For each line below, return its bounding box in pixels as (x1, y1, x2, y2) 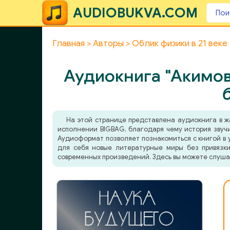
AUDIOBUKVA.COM (73, 5, 198, 21)
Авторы (93, 38, 124, 49)
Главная (52, 38, 85, 49)
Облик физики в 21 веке (132, 38, 227, 49)
